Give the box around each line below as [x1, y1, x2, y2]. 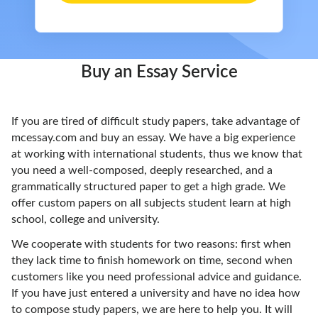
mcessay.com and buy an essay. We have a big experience [11, 132, 295, 143]
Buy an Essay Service [80, 64, 238, 81]
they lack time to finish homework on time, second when [11, 255, 292, 266]
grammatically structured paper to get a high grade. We [11, 181, 285, 192]
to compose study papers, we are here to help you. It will [11, 304, 292, 315]
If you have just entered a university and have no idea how [11, 287, 300, 299]
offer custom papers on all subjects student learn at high [11, 197, 291, 209]
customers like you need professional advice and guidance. [11, 271, 302, 283]
